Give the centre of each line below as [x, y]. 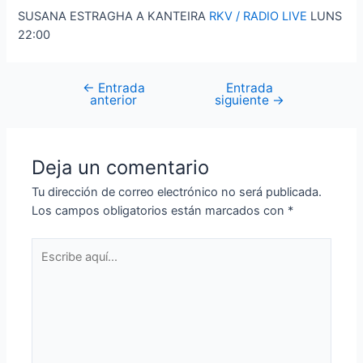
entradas [69, 126]
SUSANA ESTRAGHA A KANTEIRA [112, 17]
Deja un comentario [121, 168]
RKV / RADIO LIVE [258, 17]
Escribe [51, 247]
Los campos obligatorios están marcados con [160, 211]
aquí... [47, 265]
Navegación [78, 89]
